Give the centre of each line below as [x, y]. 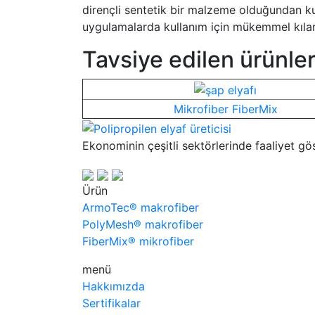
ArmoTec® [111, 207]
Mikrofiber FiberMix [225, 109]
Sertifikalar [111, 303]
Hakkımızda [114, 286]
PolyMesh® [114, 224]
